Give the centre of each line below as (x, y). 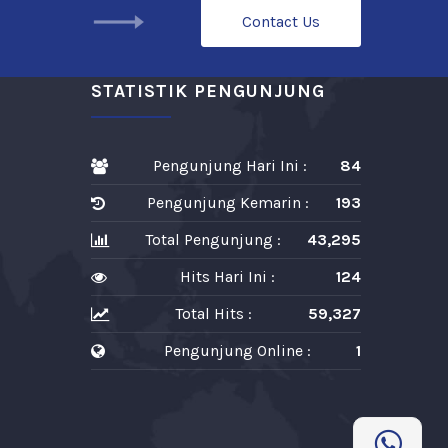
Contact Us (281, 22)
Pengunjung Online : (237, 350)
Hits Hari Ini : (227, 276)
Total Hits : (213, 313)
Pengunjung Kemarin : (227, 202)
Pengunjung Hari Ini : (229, 165)
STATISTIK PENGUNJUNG (208, 91)
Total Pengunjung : (213, 239)
